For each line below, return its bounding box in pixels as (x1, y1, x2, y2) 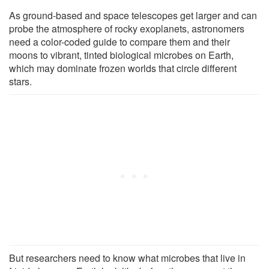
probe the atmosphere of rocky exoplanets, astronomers (9, 21, 244, 35)
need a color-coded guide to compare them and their (9, 34, 230, 49)
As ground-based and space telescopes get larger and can (9, 8, 257, 22)
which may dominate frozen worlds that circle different (9, 61, 237, 75)
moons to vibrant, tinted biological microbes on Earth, (9, 47, 234, 62)
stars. (9, 74, 32, 88)
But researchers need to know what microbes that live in (9, 250, 246, 265)
